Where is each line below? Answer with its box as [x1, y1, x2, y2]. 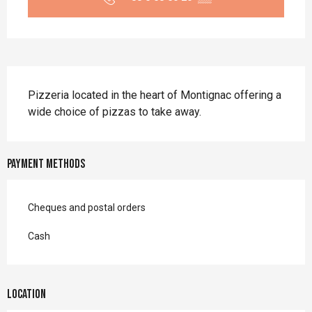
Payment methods [7, 157, 85, 172]
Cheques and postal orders [28, 202, 146, 214]
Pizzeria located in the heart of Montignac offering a [28, 88, 281, 102]
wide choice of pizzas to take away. [28, 105, 201, 119]
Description [7, 68, 84, 92]
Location [7, 287, 46, 302]
